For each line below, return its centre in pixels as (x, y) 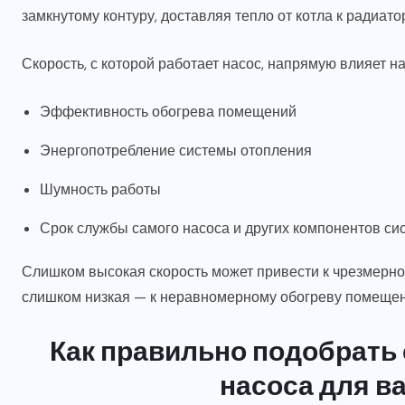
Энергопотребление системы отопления (176, 151)
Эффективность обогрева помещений (168, 112)
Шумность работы (100, 190)
